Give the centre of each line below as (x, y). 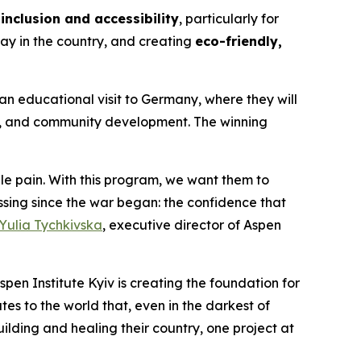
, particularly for (229, 19)
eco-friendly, (239, 41)
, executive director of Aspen (192, 225)
